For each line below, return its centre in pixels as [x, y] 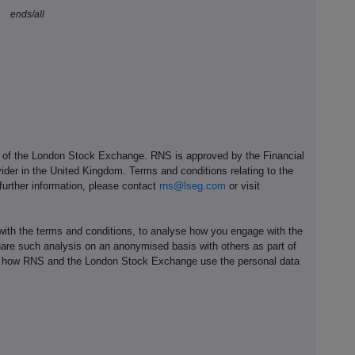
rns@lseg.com [193, 185]
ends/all [27, 15]
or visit [243, 185]
